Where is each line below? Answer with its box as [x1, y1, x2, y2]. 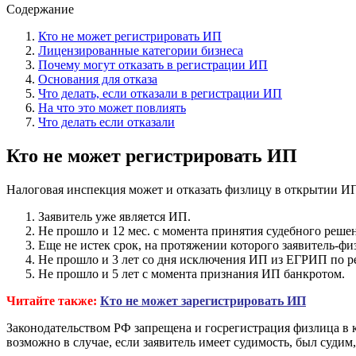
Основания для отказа [38, 72, 157, 86]
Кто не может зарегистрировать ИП [100, 293, 306, 308]
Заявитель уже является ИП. [38, 209, 191, 223]
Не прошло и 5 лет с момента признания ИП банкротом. [38, 266, 345, 281]
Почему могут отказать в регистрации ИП [38, 57, 268, 72]
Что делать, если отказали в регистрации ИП [38, 86, 282, 100]
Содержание [6, 2, 74, 16]
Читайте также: [6, 293, 97, 308]
